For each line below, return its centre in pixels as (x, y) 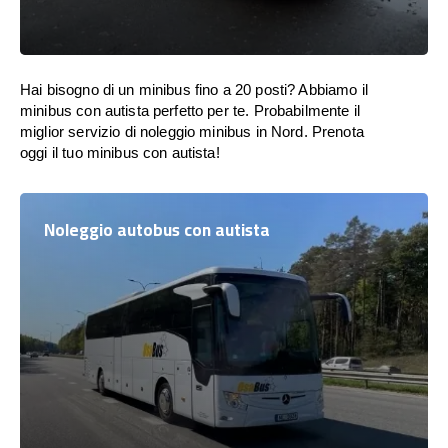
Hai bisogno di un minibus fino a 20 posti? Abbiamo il (194, 89)
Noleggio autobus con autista (157, 230)
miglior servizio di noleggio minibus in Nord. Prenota (192, 131)
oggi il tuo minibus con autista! (120, 152)
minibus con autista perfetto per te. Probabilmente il (190, 110)
